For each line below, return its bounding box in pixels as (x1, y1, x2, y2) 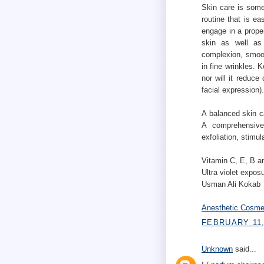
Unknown (202, 245, 233, 254)
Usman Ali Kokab (202, 179, 260, 189)
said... (233, 245, 256, 254)
